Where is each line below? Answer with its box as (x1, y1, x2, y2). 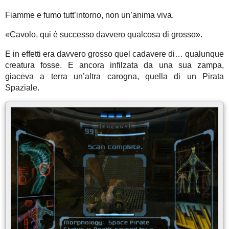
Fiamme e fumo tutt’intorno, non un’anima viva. (5, 11, 174, 20)
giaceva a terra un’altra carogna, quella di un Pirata (5, 72, 224, 81)
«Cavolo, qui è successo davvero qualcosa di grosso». (5, 30, 202, 39)
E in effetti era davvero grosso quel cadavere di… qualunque (5, 50, 224, 59)
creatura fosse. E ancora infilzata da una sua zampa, (5, 61, 224, 70)
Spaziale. (5, 83, 39, 93)
